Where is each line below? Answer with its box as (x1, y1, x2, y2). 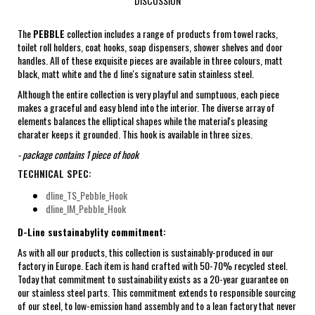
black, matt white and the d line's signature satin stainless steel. (18, 65, 254, 81)
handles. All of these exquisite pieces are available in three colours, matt (18, 52, 283, 67)
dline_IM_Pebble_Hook (46, 200, 126, 216)
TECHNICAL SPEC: (18, 165, 91, 181)
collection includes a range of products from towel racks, (65, 25, 278, 41)
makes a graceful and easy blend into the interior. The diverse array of (18, 99, 275, 115)
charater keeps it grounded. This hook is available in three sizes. (18, 126, 252, 141)
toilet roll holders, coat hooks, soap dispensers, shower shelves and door (18, 39, 283, 54)
